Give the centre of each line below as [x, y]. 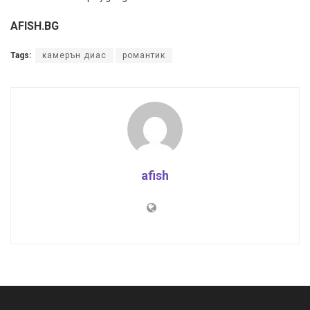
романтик [144, 55]
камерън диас [74, 55]
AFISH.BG [35, 26]
